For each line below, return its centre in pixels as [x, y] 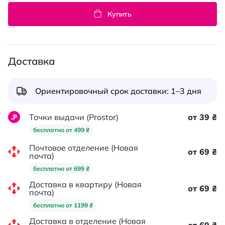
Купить [119, 14]
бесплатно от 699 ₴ [61, 168]
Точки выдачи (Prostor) [74, 117]
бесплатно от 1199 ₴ [63, 205]
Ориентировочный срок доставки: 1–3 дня [118, 91]
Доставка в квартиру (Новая [85, 184]
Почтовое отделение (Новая [84, 148]
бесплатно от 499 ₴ [61, 130]
